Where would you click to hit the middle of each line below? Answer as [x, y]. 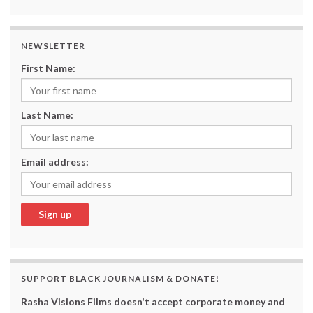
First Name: [48, 68]
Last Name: [47, 115]
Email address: [55, 162]
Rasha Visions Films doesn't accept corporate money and [153, 302]
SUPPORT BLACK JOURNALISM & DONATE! [120, 279]
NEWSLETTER [53, 46]
